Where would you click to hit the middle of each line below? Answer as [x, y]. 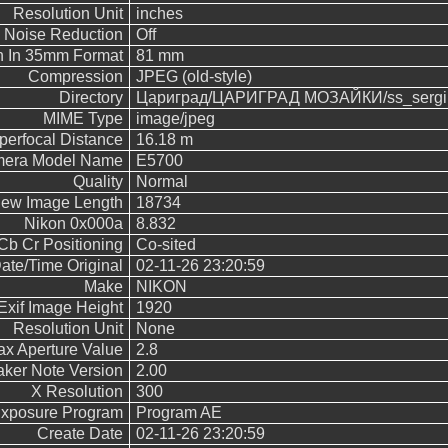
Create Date [79, 433]
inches [159, 13]
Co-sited [165, 244]
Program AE [178, 412]
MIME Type [82, 118]
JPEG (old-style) [193, 76]
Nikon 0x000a [73, 223]
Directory [90, 97]
